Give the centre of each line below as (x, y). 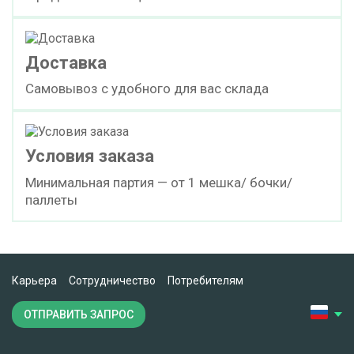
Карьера (34, 280)
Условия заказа (90, 156)
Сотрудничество (112, 280)
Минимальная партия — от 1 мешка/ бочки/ (159, 182)
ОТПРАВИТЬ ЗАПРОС (79, 314)
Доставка (66, 62)
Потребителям (205, 280)
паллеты (51, 200)
